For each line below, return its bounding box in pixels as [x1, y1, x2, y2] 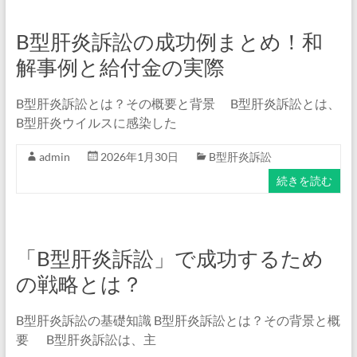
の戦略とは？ [15, 271, 143, 296]
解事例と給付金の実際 [15, 54, 225, 80]
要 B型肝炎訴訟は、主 [15, 331, 156, 347]
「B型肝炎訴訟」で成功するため [15, 245, 324, 271]
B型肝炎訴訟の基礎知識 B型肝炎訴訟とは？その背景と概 [15, 312, 340, 328]
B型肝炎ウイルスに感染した [15, 115, 177, 130]
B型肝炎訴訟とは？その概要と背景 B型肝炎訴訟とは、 [15, 96, 340, 111]
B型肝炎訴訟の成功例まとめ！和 [15, 29, 323, 54]
